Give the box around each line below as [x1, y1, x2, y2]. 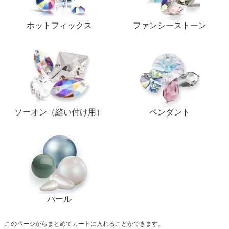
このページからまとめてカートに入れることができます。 [4, 220, 164, 228]
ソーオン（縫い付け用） [14, 107, 105, 117]
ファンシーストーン [132, 20, 207, 30]
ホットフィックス [27, 20, 93, 30]
